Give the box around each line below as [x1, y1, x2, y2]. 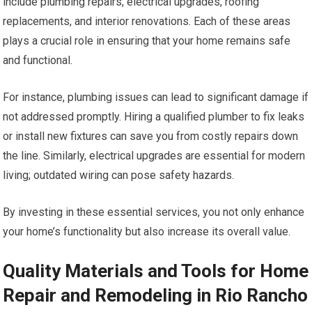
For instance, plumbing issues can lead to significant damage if [3, 91, 309, 104]
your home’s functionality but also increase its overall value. [3, 225, 291, 239]
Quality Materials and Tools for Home [3, 260, 309, 282]
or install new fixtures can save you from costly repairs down [3, 130, 299, 143]
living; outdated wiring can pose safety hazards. [3, 169, 235, 182]
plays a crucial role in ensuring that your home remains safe [3, 34, 291, 48]
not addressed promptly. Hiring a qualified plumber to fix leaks [3, 110, 305, 124]
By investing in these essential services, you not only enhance [3, 205, 305, 219]
